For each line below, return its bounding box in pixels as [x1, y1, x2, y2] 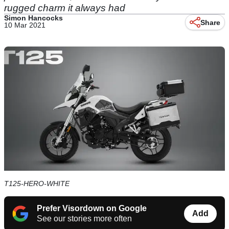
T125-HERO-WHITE [4, 179, 70, 188]
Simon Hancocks [4, 14, 63, 22]
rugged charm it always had [4, 3, 125, 13]
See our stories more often [37, 214, 132, 223]
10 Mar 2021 [4, 21, 45, 29]
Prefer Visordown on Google [37, 204, 147, 213]
